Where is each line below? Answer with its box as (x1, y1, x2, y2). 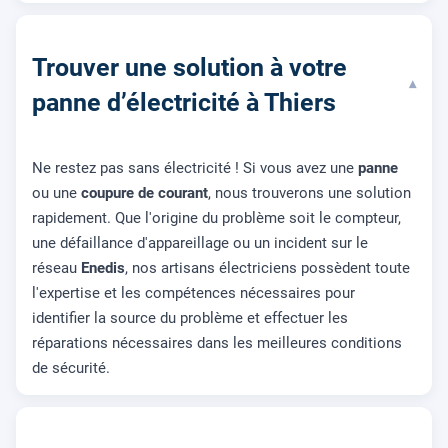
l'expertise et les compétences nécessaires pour (32, 283, 355, 302)
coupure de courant (81, 183, 208, 202)
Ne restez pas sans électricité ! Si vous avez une (32, 158, 358, 177)
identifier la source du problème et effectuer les (32, 308, 348, 327)
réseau (32, 258, 81, 277)
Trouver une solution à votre (32, 53, 347, 83)
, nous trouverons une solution (208, 183, 411, 202)
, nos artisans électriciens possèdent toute (125, 258, 410, 277)
